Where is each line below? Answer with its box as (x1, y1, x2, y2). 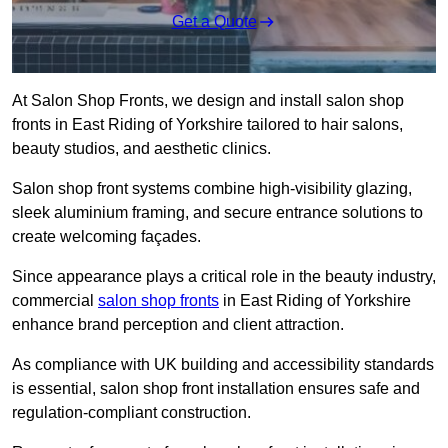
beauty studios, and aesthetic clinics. (12, 140, 271, 158)
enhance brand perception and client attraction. (12, 316, 344, 334)
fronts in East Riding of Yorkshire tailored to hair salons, (12, 116, 403, 134)
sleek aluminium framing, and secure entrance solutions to (12, 204, 423, 222)
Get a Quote (171, 13, 257, 31)
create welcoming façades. (12, 228, 201, 246)
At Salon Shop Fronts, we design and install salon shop (12, 92, 404, 110)
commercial (12, 292, 98, 310)
